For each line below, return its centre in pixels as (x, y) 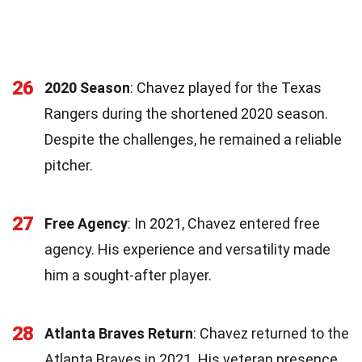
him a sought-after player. (128, 275)
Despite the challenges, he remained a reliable (193, 139)
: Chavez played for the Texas (226, 87)
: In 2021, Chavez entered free (224, 223)
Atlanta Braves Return (119, 333)
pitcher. (69, 165)
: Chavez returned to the (271, 333)
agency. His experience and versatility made (187, 249)
